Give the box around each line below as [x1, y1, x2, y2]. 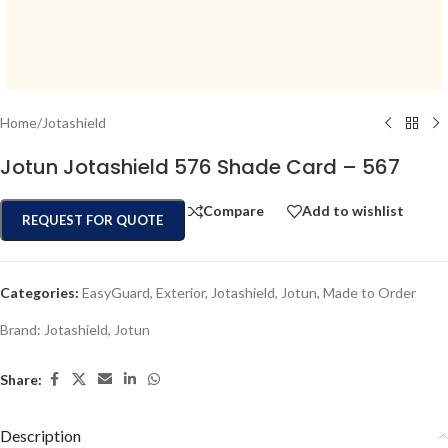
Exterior [156, 284, 205, 301]
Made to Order [323, 284, 416, 301]
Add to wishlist [302, 202, 404, 220]
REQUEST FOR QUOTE [22, 212, 163, 228]
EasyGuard [82, 284, 150, 301]
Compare [203, 202, 264, 220]
